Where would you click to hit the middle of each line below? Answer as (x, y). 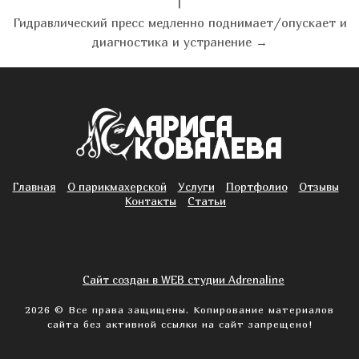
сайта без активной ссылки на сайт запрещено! (179, 325)
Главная (34, 187)
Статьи (207, 201)
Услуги (196, 187)
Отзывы (319, 187)
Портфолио (256, 187)
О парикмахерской (117, 187)
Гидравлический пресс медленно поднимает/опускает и (179, 23)
